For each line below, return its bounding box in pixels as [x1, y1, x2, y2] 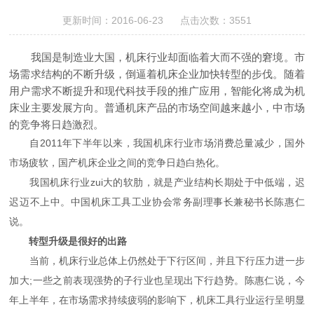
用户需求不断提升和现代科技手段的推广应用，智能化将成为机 [9, 84, 305, 97]
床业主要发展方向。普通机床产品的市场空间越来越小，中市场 [9, 101, 305, 114]
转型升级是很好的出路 [19, 235, 128, 247]
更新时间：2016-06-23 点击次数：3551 [62, 14, 252, 26]
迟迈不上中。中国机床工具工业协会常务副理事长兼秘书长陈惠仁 [9, 196, 305, 207]
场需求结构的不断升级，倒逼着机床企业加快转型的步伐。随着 [9, 67, 305, 80]
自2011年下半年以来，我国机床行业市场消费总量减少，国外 [9, 137, 305, 149]
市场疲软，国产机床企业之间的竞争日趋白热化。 [9, 156, 226, 168]
